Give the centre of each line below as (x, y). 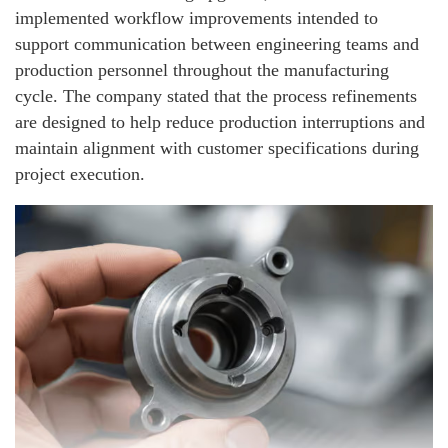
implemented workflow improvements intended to (196, 17)
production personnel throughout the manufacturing (202, 69)
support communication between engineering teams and (217, 43)
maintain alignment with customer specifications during (217, 147)
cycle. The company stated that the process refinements (216, 95)
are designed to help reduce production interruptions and (220, 121)
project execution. (80, 173)
